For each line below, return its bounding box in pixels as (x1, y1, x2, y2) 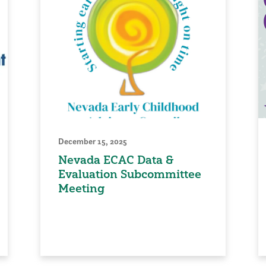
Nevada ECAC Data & (58, 153, 174, 167)
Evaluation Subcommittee (58, 167, 202, 182)
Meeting (58, 181, 105, 196)
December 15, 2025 (58, 136, 128, 147)
